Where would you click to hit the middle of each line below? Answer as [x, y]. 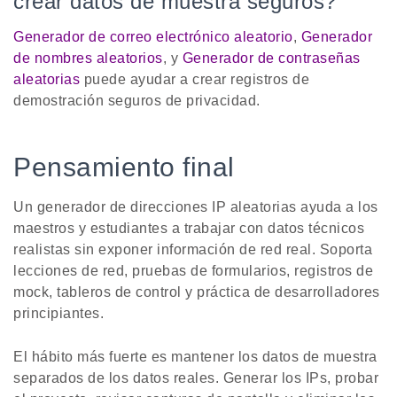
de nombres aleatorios [88, 58]
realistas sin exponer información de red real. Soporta [193, 250]
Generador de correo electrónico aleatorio [153, 37]
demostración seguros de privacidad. [137, 101]
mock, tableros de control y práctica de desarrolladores [197, 292]
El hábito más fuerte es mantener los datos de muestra [195, 357]
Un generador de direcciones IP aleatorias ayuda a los [196, 207]
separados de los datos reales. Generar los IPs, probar [196, 378]
